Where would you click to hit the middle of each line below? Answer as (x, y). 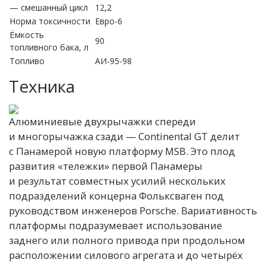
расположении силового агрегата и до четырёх (126, 255)
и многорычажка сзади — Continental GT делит (124, 136)
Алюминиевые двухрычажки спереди (102, 121)
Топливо (27, 61)
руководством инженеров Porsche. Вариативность (133, 210)
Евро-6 (109, 21)
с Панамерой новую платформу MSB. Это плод (122, 151)
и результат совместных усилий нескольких (117, 180)
